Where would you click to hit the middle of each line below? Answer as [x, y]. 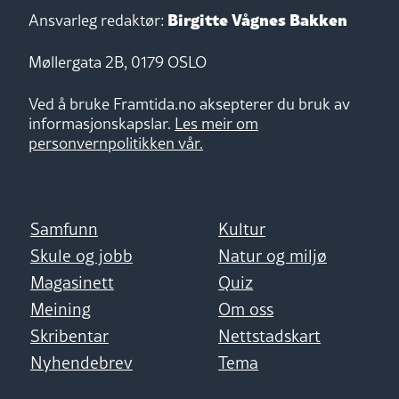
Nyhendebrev [81, 362]
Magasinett [72, 282]
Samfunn [64, 228]
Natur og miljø [273, 255]
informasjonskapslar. [102, 123]
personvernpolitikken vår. [116, 142]
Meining [60, 309]
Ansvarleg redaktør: [98, 20]
